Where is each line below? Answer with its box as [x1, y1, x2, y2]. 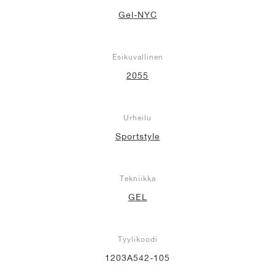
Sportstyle [115, 131, 160, 141]
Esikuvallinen [112, 52, 163, 61]
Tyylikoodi [117, 234, 158, 244]
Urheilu [123, 112, 152, 122]
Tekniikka [119, 173, 156, 183]
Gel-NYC [118, 9, 157, 20]
